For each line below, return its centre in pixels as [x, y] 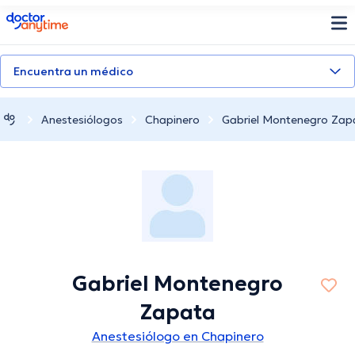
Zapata [177, 313]
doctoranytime [50, 18]
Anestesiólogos [82, 119]
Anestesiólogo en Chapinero [177, 336]
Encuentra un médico [73, 71]
